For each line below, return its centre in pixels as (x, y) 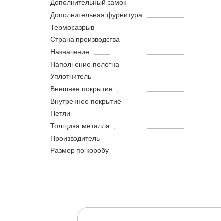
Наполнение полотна (85, 64)
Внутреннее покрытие (86, 101)
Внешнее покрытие (81, 89)
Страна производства (85, 40)
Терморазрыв (72, 27)
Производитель (75, 138)
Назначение (70, 52)
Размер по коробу (79, 151)
